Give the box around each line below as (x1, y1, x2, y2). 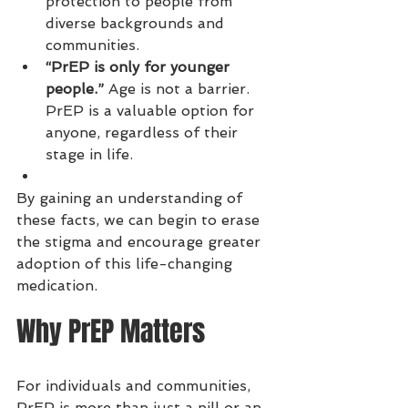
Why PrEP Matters (16, 311, 205, 352)
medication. (16, 277, 97, 294)
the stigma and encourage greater (16, 233, 265, 250)
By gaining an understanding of (16, 189, 247, 207)
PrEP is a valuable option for (46, 102, 259, 119)
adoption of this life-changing (16, 255, 237, 272)
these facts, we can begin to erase (16, 211, 264, 229)
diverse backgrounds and (46, 15, 229, 32)
